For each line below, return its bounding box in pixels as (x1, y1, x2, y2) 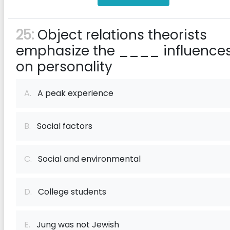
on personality (16, 57, 112, 76)
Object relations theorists (34, 26, 207, 44)
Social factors (31, 120, 92, 132)
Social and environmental (32, 153, 141, 165)
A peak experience (31, 87, 113, 99)
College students (32, 186, 106, 198)
